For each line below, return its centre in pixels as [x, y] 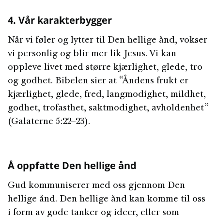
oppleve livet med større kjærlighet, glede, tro [105, 68]
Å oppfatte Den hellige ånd [72, 165]
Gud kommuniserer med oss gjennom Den [96, 186]
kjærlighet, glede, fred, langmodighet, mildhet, [107, 95]
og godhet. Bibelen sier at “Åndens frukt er [98, 81]
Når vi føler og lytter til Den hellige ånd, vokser [108, 41]
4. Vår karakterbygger [60, 20]
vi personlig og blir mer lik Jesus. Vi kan [92, 54]
